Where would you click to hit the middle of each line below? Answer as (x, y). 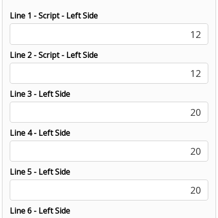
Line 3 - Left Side (40, 94)
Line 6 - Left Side (40, 211)
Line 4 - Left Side (40, 133)
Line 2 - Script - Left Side (54, 55)
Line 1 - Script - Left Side (54, 16)
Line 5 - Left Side (40, 172)
